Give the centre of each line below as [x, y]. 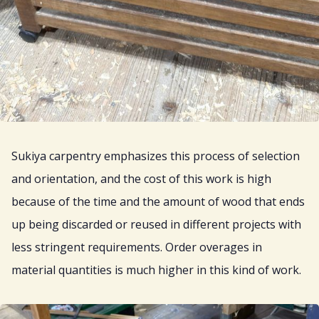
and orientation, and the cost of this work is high [141, 179]
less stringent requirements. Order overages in [137, 247]
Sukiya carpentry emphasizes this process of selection [156, 156]
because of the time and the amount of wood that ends [158, 202]
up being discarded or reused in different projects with [156, 225]
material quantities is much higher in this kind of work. [156, 270]
